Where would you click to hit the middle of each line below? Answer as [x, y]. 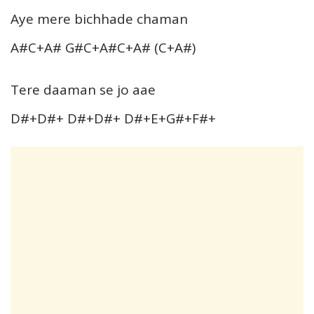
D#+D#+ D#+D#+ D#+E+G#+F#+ [113, 118]
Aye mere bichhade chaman [99, 19]
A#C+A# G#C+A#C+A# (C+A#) [103, 47]
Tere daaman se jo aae [83, 89]
